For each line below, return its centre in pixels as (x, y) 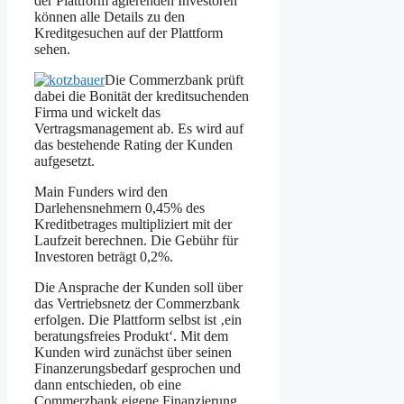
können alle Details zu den (110, 16)
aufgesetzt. (64, 161)
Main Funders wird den (101, 191)
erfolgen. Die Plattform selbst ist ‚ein (138, 319)
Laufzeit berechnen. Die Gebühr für (136, 240)
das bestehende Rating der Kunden (133, 144)
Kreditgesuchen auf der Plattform (129, 32)
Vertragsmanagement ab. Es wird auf (139, 128)
